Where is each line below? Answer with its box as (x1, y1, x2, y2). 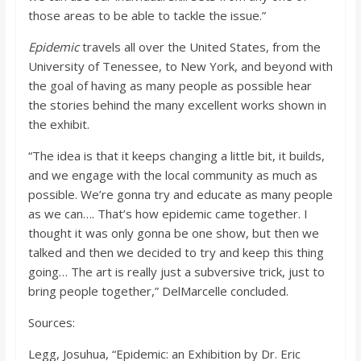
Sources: (27, 314, 75, 331)
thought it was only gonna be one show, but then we (27, 225, 319, 242)
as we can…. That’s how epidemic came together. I (27, 205, 308, 222)
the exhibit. (27, 116, 89, 133)
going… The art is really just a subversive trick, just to (27, 263, 325, 280)
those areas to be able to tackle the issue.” (27, 7, 266, 24)
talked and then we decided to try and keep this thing (27, 244, 324, 261)
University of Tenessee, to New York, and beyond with (27, 58, 333, 75)
